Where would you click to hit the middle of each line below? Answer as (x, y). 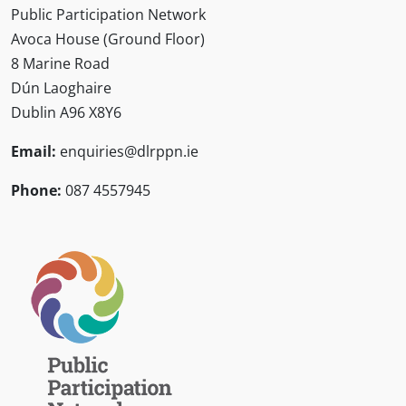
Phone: (36, 190)
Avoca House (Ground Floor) (108, 39)
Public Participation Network (108, 14)
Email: (34, 151)
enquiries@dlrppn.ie (129, 151)
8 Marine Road (60, 63)
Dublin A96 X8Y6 (66, 112)
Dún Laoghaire (61, 87)
